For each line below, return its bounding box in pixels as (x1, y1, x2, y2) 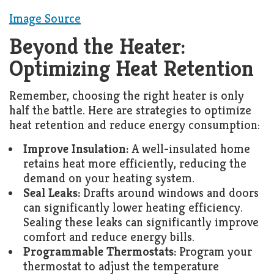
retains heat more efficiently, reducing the (23, 156, 246, 172)
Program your (176, 244, 252, 260)
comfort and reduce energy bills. (23, 229, 194, 245)
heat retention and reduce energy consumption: (9, 117, 260, 133)
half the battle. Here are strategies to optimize (9, 103, 251, 119)
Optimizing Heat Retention (9, 54, 254, 83)
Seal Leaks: (23, 185, 80, 201)
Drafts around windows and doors (80, 185, 259, 201)
